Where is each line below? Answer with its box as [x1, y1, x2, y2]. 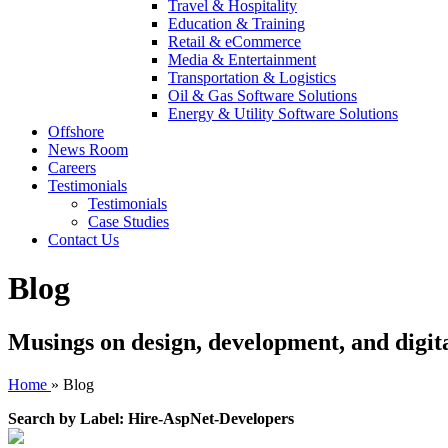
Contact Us [48, 231, 119, 248]
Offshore [48, 123, 104, 140]
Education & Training [168, 15, 305, 32]
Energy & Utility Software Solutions [168, 105, 398, 122]
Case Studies [88, 213, 169, 230]
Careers [48, 159, 96, 176]
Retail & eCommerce [168, 33, 301, 50]
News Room [48, 141, 128, 158]
